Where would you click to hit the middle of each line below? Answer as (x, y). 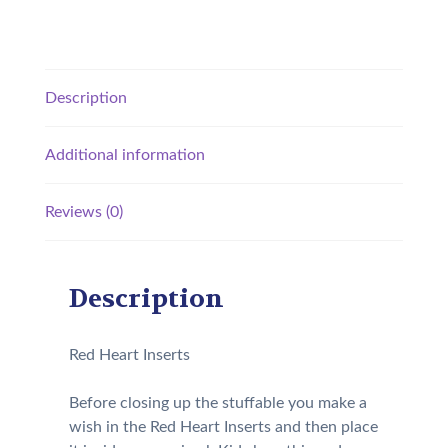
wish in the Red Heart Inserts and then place (223, 426)
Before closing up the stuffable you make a (217, 402)
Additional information (124, 155)
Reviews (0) (83, 212)
